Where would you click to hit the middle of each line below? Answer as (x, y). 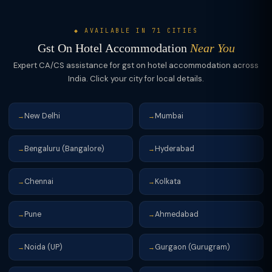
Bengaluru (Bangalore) (64, 148)
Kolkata (168, 181)
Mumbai (169, 116)
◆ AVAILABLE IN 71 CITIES (136, 31)
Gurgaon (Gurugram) (192, 247)
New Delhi (42, 116)
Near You (212, 48)
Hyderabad (175, 148)
